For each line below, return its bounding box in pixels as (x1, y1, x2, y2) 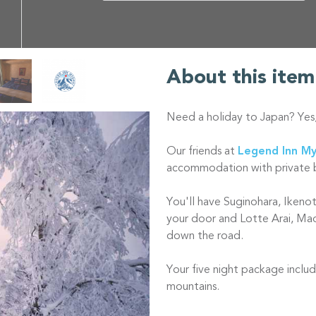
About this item (166, 68, 315, 89)
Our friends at (166, 146, 238, 158)
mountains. (166, 281, 219, 293)
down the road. (166, 231, 246, 243)
